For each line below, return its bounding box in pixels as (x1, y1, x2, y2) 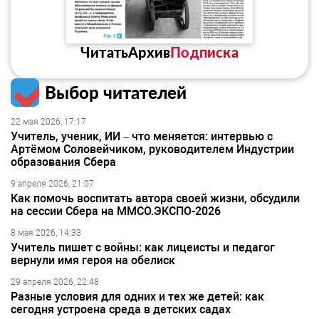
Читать (80, 43, 129, 61)
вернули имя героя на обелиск (11, 253, 175, 267)
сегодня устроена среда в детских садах (11, 303, 231, 316)
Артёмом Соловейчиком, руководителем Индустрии (11, 142, 294, 156)
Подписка (170, 43, 239, 61)
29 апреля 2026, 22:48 (11, 277, 99, 287)
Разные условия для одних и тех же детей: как (11, 290, 264, 303)
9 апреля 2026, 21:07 (11, 179, 94, 189)
